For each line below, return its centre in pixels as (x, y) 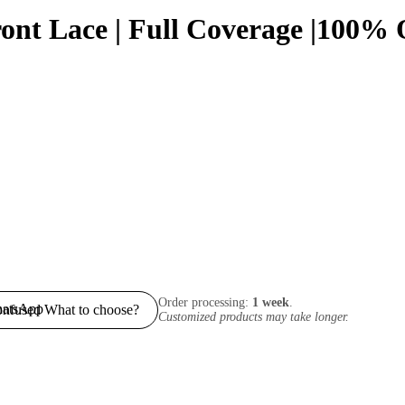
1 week (271, 302)
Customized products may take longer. (254, 316)
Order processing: (205, 302)
